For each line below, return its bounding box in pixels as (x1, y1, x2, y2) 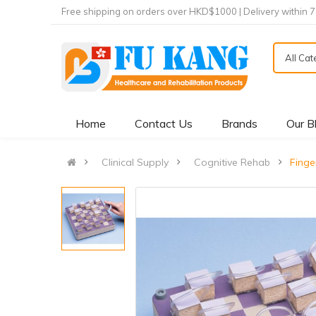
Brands (221, 116, 257, 131)
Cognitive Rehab (194, 156, 270, 169)
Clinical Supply (102, 156, 169, 169)
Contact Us (135, 116, 193, 131)
